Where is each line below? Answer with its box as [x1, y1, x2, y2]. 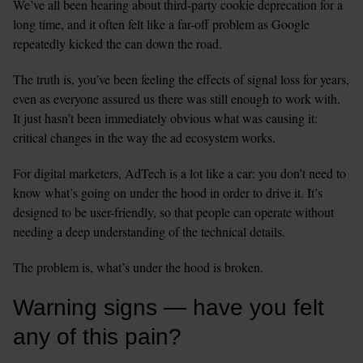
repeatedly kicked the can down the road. [13, 34, 226, 52]
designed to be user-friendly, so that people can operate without [13, 203, 334, 220]
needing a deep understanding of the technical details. [13, 222, 289, 240]
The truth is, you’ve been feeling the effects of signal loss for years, [13, 70, 349, 88]
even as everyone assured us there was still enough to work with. [13, 89, 340, 107]
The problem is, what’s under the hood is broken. [13, 258, 267, 275]
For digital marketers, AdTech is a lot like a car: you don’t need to [13, 164, 346, 181]
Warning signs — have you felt [13, 294, 324, 320]
